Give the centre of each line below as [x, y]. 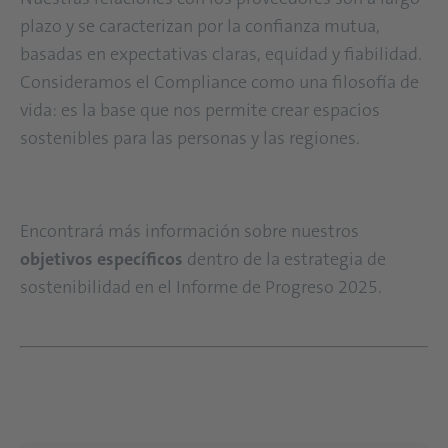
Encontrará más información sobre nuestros [189, 230]
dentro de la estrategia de [284, 258]
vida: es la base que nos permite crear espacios [200, 109]
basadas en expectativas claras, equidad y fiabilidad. [221, 53]
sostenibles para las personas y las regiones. [192, 137]
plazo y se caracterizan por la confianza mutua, [200, 25]
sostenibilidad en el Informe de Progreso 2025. [205, 286]
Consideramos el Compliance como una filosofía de [219, 81]
